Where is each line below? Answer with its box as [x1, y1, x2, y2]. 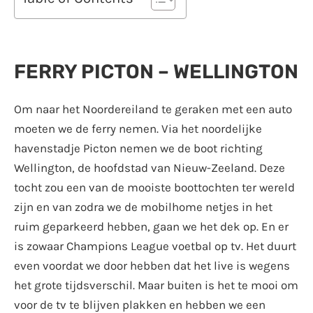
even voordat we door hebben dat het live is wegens [14, 259, 290, 273]
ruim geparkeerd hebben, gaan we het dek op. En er [14, 219, 289, 234]
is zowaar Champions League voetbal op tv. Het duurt [14, 239, 296, 254]
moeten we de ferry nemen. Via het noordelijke [14, 122, 262, 136]
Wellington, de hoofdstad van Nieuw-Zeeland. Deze [14, 161, 285, 175]
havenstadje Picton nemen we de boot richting [14, 141, 263, 156]
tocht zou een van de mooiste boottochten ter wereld [14, 180, 295, 195]
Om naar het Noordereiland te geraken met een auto [14, 102, 292, 117]
